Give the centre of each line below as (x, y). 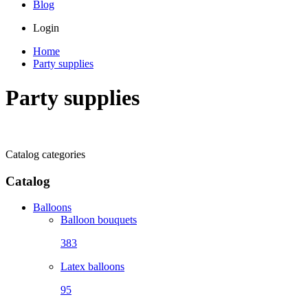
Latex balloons (92, 267)
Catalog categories (45, 154)
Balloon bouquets (99, 220)
